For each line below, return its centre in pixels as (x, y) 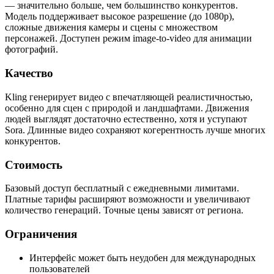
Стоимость (34, 165)
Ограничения (41, 234)
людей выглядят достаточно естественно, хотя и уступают (126, 119)
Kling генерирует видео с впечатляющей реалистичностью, (129, 97)
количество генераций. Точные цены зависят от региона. (124, 210)
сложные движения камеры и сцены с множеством (111, 28)
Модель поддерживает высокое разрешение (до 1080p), (120, 17)
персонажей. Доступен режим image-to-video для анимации (128, 39)
